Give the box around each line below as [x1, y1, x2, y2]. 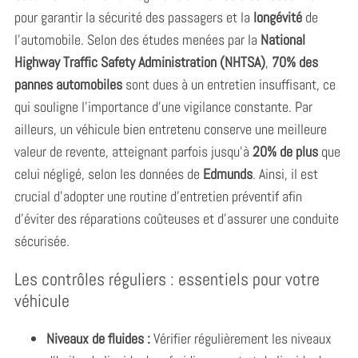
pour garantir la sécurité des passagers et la [14, 7, 253, 26]
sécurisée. [14, 231, 70, 250]
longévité [253, 7, 302, 26]
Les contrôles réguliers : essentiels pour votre [14, 267, 320, 290]
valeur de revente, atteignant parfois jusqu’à [14, 141, 253, 161]
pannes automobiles [14, 74, 122, 93]
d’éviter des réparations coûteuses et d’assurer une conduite [14, 209, 339, 228]
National [260, 30, 305, 49]
